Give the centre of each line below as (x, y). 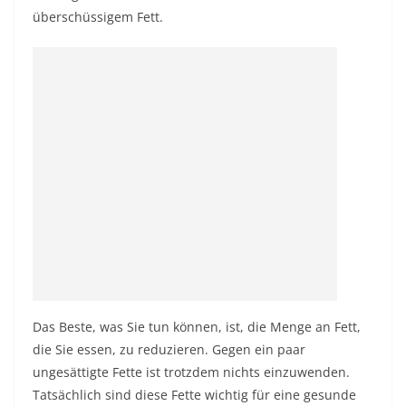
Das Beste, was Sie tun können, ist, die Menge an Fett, (197, 327)
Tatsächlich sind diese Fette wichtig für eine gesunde (194, 395)
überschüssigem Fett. (98, 17)
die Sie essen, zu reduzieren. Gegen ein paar (169, 349)
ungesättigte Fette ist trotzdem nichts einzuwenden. (191, 372)
